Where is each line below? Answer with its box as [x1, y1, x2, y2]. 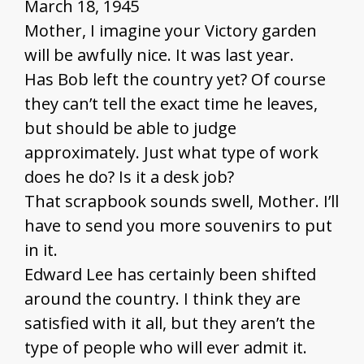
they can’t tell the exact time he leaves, [24, 93, 318, 115]
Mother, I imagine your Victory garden [24, 19, 317, 42]
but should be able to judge [24, 117, 236, 140]
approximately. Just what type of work [24, 141, 318, 164]
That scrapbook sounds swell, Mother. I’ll [24, 190, 339, 213]
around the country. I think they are [24, 288, 301, 310]
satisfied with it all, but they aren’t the [24, 312, 315, 335]
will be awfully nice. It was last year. [24, 44, 294, 67]
